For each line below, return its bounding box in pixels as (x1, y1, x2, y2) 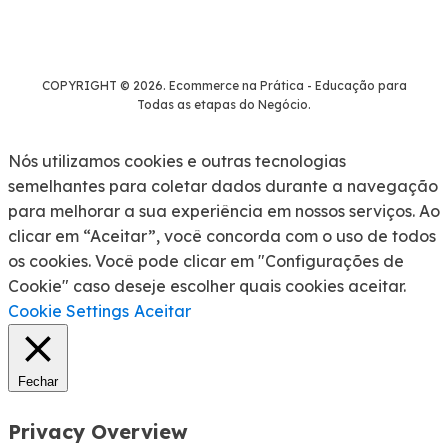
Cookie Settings (8, 300, 129, 321)
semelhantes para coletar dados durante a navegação (8, 175, 438, 196)
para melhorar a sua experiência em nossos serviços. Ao (8, 200, 440, 221)
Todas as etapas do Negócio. (137, 96, 311, 112)
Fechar (18, 373, 58, 389)
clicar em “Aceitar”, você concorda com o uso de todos (8, 225, 436, 246)
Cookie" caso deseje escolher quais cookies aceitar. (8, 275, 406, 296)
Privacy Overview (8, 419, 188, 445)
